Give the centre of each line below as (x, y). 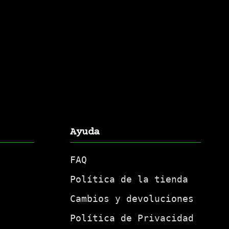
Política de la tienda (129, 179)
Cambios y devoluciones (132, 199)
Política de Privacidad (132, 218)
